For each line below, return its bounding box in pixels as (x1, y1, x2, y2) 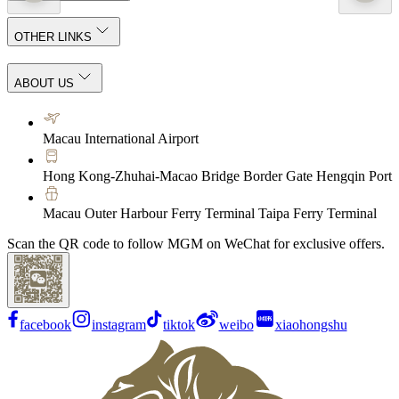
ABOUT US (14, 76, 74, 90)
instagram (91, 316, 146, 332)
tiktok (163, 316, 196, 332)
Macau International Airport (43, 130, 199, 146)
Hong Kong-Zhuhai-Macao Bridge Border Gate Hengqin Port (43, 167, 392, 183)
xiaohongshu (274, 316, 347, 332)
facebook (20, 316, 72, 332)
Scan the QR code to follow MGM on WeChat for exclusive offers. (7, 235, 385, 251)
